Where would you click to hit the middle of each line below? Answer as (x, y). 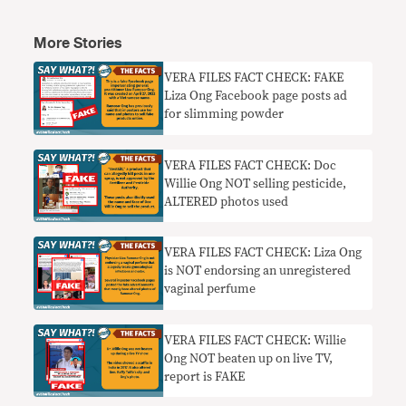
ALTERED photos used (227, 202)
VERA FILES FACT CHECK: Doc (251, 165)
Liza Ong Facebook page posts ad (256, 97)
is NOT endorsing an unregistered (258, 271)
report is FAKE (205, 377)
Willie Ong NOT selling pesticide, (256, 184)
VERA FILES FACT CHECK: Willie (256, 340)
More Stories (78, 44)
